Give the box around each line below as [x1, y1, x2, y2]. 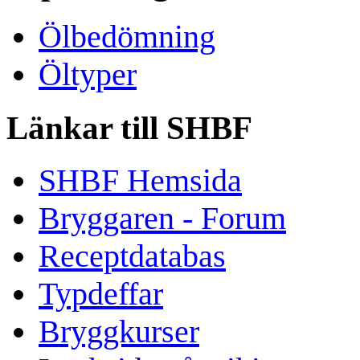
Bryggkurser [39, 313, 199, 350]
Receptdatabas [39, 238, 226, 275]
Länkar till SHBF [6, 108, 252, 146]
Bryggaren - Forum [39, 200, 286, 237]
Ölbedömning [39, 18, 215, 55]
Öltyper [39, 55, 137, 92]
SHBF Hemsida [39, 162, 242, 199]
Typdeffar [39, 276, 163, 313]
